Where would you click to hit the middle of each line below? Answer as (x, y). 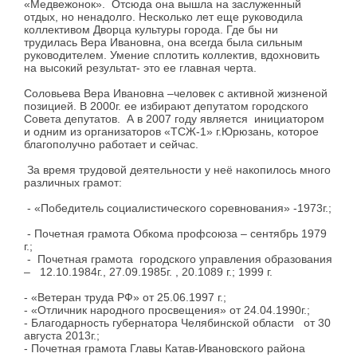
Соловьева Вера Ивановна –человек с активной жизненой (176, 94)
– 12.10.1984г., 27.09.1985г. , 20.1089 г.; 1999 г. (148, 272)
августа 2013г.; (62, 336)
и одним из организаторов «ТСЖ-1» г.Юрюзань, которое (171, 132)
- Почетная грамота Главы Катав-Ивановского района (165, 349)
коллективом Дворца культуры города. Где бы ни (151, 30)
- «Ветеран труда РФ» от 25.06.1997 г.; (125, 298)
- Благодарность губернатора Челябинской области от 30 (177, 323)
